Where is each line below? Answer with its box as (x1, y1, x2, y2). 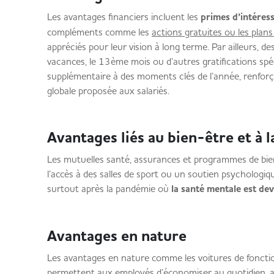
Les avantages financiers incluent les (46, 10, 201, 23)
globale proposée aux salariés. (46, 84, 176, 97)
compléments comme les (46, 26, 152, 38)
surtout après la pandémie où (46, 182, 171, 194)
